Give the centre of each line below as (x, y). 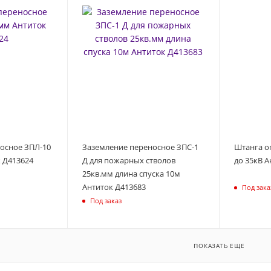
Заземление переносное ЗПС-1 (140, 147)
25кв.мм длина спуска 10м (131, 173)
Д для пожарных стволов (129, 160)
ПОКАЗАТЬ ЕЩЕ (219, 245)
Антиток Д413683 (114, 187)
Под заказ (106, 201)
